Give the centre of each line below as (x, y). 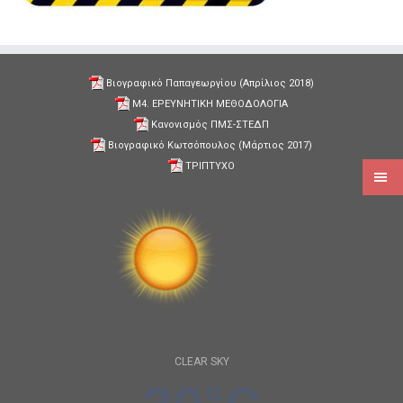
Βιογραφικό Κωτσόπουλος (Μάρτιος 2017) (210, 145)
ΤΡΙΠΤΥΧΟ (210, 166)
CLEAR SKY (201, 362)
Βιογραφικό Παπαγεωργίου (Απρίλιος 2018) (210, 83)
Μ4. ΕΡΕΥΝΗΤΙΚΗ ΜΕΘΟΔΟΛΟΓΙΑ (210, 104)
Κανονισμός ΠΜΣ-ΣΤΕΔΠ (210, 125)
